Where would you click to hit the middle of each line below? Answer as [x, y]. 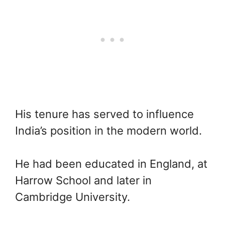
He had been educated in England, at [111, 163]
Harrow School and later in [83, 180]
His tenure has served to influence [104, 114]
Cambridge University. [73, 197]
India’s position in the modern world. [108, 130]
